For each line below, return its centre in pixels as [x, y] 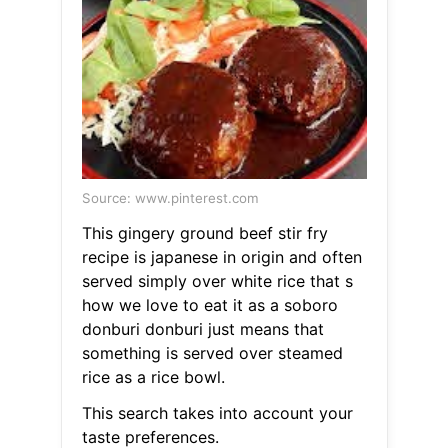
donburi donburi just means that [202, 329]
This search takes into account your [217, 413]
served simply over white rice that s [217, 281]
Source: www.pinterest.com [170, 198]
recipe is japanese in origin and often [221, 257]
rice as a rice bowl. [153, 377]
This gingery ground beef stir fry [204, 233]
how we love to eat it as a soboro [209, 305]
